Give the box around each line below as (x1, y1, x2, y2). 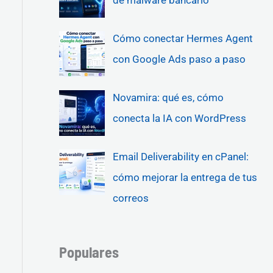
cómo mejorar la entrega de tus (112, 171, 257, 184)
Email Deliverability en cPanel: (112, 151, 249, 163)
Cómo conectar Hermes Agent (112, 32, 253, 44)
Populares (58, 243, 119, 261)
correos (112, 192, 149, 205)
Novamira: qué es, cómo (112, 91, 224, 104)
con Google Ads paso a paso (112, 53, 246, 65)
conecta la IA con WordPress (112, 112, 246, 125)
